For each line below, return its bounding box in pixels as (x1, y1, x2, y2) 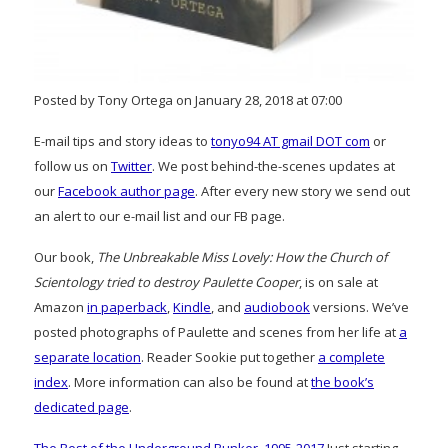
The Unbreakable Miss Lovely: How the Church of (97, 248, 387, 267)
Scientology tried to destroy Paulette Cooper (34, 273, 299, 292)
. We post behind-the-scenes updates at (152, 157, 395, 176)
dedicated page (34, 398, 129, 417)
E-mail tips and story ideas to (34, 132, 211, 151)
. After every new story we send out (195, 182, 410, 201)
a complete (318, 348, 385, 367)
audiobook (244, 298, 310, 317)
